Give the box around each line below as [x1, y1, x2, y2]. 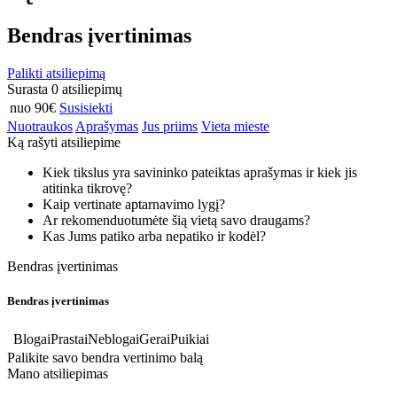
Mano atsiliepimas [7, 365, 108, 381]
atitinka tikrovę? [43, 181, 136, 197]
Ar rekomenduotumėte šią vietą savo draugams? [43, 213, 314, 229]
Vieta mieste [201, 119, 269, 135]
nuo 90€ [10, 100, 56, 116]
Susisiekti [59, 100, 113, 116]
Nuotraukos [7, 119, 73, 135]
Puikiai [170, 331, 209, 346]
